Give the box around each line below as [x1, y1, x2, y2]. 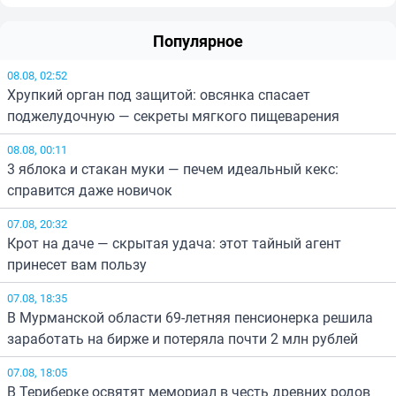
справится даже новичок [7, 180, 172, 201]
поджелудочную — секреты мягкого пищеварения [7, 106, 339, 126]
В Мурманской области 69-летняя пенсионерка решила [7, 308, 373, 328]
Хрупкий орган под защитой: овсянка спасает [7, 85, 310, 105]
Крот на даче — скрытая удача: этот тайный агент [7, 233, 341, 254]
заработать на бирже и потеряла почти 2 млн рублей [7, 329, 358, 349]
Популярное [153, 30, 243, 52]
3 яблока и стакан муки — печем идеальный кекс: [7, 159, 339, 179]
